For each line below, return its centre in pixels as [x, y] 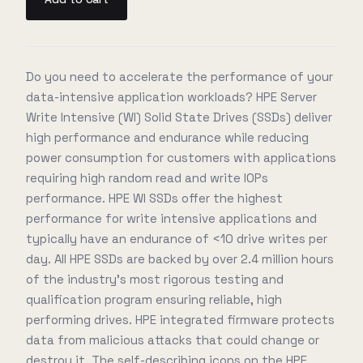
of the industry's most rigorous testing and [155, 279]
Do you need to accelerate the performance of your [179, 77]
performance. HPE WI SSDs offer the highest [154, 198]
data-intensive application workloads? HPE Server [171, 97]
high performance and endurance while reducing [167, 137]
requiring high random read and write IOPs [147, 178]
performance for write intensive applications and [171, 218]
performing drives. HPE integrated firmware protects [180, 320]
